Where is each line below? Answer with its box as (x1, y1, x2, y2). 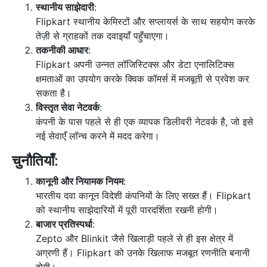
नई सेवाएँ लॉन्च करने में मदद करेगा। (36, 130, 160, 142)
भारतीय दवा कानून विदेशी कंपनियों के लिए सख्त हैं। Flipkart (36, 190, 251, 202)
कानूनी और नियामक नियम (36, 175, 123, 188)
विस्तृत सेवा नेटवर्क (36, 101, 100, 114)
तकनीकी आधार (36, 44, 88, 57)
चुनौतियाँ (12, 152, 54, 170)
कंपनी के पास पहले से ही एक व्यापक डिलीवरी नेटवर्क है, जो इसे (36, 116, 253, 128)
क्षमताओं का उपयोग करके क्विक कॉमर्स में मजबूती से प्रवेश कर (36, 73, 249, 85)
